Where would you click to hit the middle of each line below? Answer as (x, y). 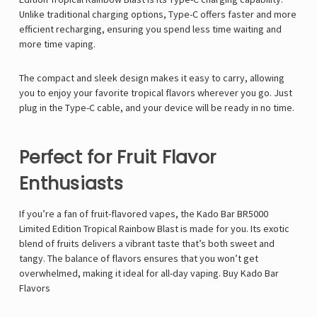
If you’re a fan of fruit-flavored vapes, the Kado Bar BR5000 (144, 214)
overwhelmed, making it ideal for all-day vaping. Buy (130, 273)
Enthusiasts (71, 184)
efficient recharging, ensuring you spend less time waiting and (150, 29)
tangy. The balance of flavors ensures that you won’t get (139, 259)
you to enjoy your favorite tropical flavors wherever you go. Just (156, 93)
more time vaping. (57, 44)
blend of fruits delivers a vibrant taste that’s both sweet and (147, 244)
